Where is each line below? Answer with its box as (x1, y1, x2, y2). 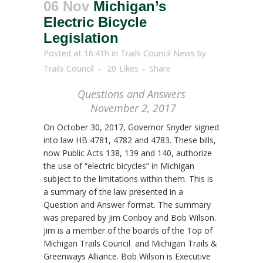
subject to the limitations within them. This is (43, 173, 213, 185)
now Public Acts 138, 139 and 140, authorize (43, 147, 212, 159)
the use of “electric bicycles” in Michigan (43, 160, 194, 172)
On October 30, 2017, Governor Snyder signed (43, 122, 219, 133)
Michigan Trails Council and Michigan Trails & (43, 238, 217, 249)
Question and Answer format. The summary (43, 199, 211, 211)
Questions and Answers (77, 87, 186, 102)
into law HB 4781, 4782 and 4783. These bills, (43, 134, 216, 146)
